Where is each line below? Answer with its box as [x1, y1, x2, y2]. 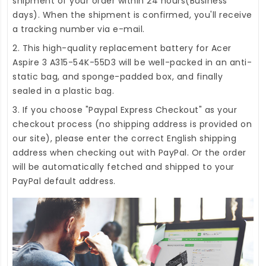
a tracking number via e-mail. [12, 23, 145, 35]
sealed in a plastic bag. [12, 84, 114, 97]
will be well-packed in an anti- [116, 56, 252, 68]
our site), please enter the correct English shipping [12, 132, 236, 144]
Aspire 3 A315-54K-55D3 [12, 56, 116, 68]
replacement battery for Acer [99, 42, 232, 54]
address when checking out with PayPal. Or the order [12, 146, 246, 159]
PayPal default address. [12, 175, 116, 187]
